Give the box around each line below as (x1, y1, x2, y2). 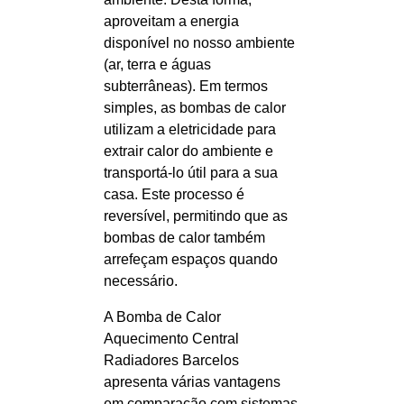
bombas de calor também (104, 230, 265, 245)
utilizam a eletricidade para (104, 122, 276, 137)
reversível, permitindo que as (104, 208, 288, 224)
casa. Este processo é (104, 187, 244, 202)
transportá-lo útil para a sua (104, 165, 278, 180)
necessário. (104, 273, 178, 289)
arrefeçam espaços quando (104, 252, 278, 267)
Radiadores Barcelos (104, 353, 239, 368)
